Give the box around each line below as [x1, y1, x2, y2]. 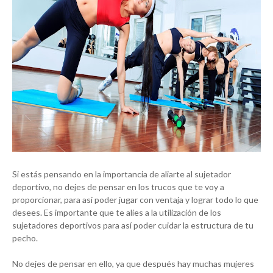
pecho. [12, 233, 38, 244]
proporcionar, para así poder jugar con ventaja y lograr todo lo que [12, 194, 258, 205]
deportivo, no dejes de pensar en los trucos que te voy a [12, 182, 224, 193]
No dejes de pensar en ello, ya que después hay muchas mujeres [12, 258, 254, 269]
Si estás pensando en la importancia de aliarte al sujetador [12, 169, 231, 180]
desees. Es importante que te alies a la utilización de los [12, 207, 221, 218]
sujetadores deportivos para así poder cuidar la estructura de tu [12, 220, 253, 231]
